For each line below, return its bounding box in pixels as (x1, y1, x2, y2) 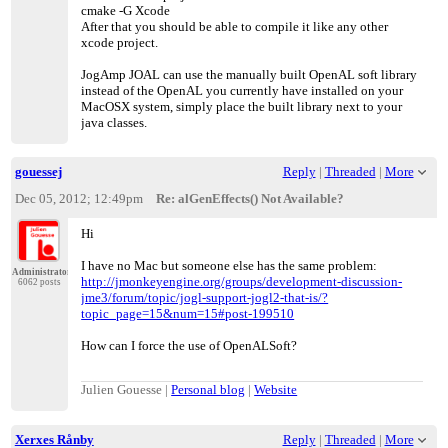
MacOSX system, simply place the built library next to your (81, 98, 403, 114)
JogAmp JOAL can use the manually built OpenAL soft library (81, 66, 418, 82)
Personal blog (171, 382, 246, 398)
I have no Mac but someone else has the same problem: (81, 258, 378, 274)
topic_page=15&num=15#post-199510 (81, 306, 295, 322)
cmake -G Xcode (81, 2, 171, 18)
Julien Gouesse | (81, 382, 172, 398)
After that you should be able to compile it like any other (81, 18, 389, 34)
